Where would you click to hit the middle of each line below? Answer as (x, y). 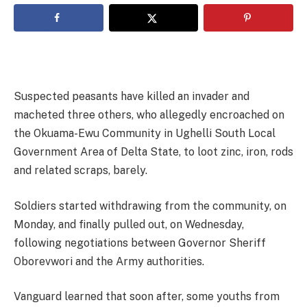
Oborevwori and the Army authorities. (109, 261)
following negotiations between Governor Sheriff (140, 243)
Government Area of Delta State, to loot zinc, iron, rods (153, 151)
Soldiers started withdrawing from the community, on (150, 206)
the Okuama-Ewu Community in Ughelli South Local (145, 133)
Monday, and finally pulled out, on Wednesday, (129, 224)
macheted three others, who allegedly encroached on (149, 114)
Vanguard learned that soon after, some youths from (147, 297)
